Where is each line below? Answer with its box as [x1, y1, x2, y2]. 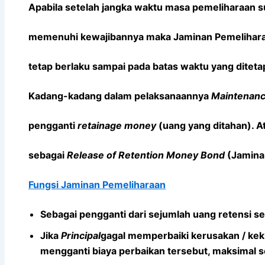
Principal [61, 229, 101, 241]
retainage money [77, 119, 156, 131]
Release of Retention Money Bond [67, 148, 225, 161]
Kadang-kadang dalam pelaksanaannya [28, 89, 211, 102]
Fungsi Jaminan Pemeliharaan [28, 178, 166, 190]
